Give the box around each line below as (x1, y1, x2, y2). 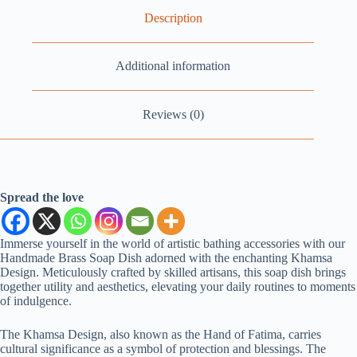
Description (143, 10, 202, 25)
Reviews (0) (142, 107, 204, 121)
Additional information (116, 59, 231, 73)
